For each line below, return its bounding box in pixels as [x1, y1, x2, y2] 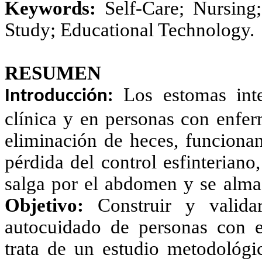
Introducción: [5, 87, 113, 106]
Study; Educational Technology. [5, 19, 254, 40]
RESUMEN [5, 62, 101, 84]
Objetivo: [5, 194, 84, 216]
